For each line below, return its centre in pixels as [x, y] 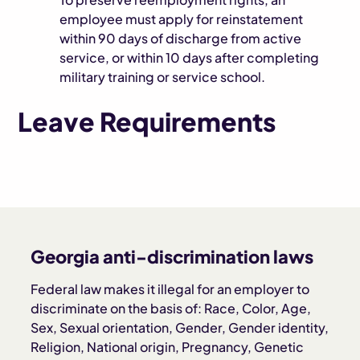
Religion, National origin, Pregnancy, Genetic [168, 347]
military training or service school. [163, 77]
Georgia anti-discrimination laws [172, 256]
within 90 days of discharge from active [181, 38]
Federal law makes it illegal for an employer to [170, 289]
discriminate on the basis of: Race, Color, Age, [171, 308]
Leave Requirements [147, 121]
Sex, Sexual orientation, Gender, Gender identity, [180, 327]
